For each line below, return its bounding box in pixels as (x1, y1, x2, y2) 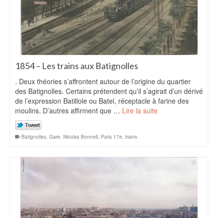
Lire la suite (122, 106, 158, 115)
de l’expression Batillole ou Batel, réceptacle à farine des (15, 96, 189, 106)
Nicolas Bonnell (63, 133, 98, 140)
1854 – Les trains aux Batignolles (15, 60, 138, 71)
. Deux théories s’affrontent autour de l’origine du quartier (15, 76, 191, 86)
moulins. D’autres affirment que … (15, 106, 122, 115)
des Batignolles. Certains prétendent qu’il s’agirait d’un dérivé (15, 86, 203, 96)
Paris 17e (101, 133, 122, 140)
